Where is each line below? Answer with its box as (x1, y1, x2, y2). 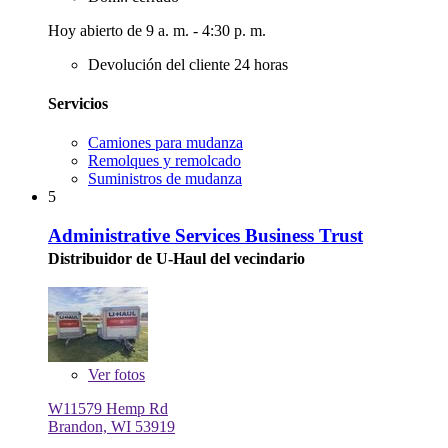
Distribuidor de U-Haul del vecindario (48, 249, 305, 267)
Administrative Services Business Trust (48, 224, 363, 246)
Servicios (48, 94, 108, 112)
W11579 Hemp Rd (48, 400, 168, 418)
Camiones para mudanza (88, 134, 243, 152)
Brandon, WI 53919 (48, 418, 175, 436)
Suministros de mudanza (88, 170, 242, 188)
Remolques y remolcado (88, 152, 241, 170)
